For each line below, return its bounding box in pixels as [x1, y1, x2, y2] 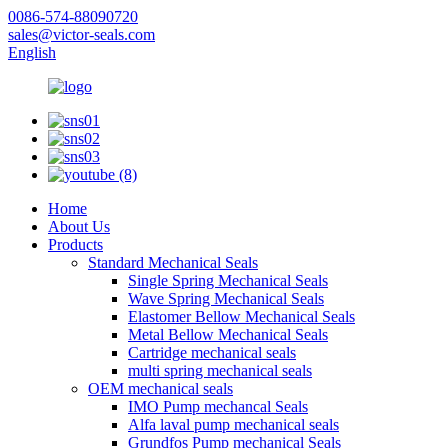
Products [48, 236, 103, 253]
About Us [48, 218, 110, 235]
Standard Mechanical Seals [88, 254, 258, 271]
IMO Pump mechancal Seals [128, 398, 308, 415]
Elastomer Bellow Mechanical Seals [128, 308, 355, 325]
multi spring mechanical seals [128, 362, 312, 379]
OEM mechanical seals [88, 380, 233, 397]
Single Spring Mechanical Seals [128, 272, 328, 289]
